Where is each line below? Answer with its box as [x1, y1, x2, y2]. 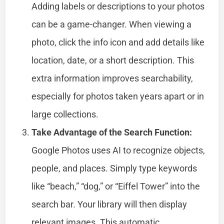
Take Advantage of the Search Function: [31, 126, 192, 137]
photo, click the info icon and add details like [31, 36, 205, 47]
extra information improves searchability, [31, 72, 193, 83]
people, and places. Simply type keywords [31, 162, 197, 173]
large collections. [31, 108, 99, 119]
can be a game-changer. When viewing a [31, 18, 192, 29]
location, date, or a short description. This [31, 54, 194, 65]
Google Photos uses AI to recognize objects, [31, 144, 205, 155]
